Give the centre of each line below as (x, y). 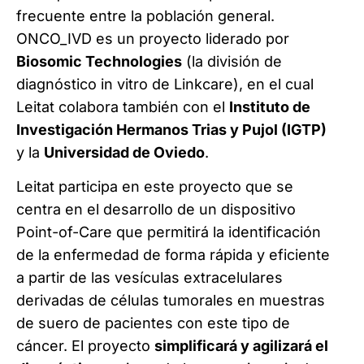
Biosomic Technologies (99, 61)
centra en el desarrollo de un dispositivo (156, 209)
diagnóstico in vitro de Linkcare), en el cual (165, 84)
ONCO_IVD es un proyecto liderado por (153, 38)
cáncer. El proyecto (85, 346)
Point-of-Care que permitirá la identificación (169, 232)
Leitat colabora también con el (123, 106)
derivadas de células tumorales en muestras (171, 300)
